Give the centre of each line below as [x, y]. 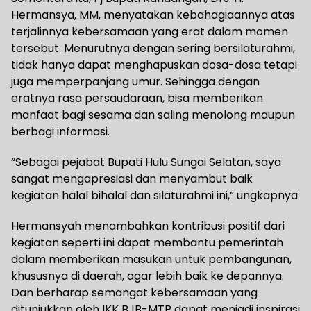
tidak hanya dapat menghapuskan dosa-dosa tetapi [154, 65]
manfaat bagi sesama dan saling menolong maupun [153, 115]
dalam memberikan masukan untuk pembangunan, [151, 259]
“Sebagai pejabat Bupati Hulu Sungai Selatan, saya [146, 162]
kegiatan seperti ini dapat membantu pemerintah [147, 242]
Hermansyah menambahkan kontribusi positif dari [148, 226]
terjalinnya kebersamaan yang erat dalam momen [150, 31]
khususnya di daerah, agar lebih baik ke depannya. [148, 276]
